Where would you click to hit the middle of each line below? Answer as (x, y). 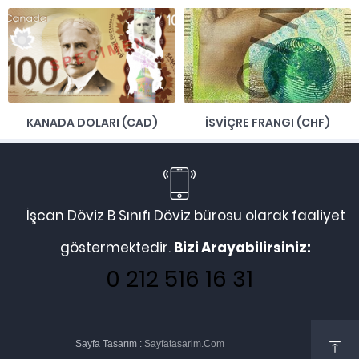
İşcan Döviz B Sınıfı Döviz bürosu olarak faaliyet (186, 215)
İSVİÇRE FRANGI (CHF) (267, 122)
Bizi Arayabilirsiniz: (242, 247)
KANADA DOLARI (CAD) (92, 122)
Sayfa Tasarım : (109, 343)
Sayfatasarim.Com (184, 343)
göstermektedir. (117, 247)
